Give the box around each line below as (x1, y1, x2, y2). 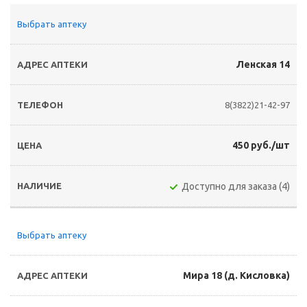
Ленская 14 (236, 59, 290, 70)
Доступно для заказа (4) (182, 181, 290, 192)
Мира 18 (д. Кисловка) (183, 270, 290, 281)
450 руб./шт (232, 140, 290, 151)
